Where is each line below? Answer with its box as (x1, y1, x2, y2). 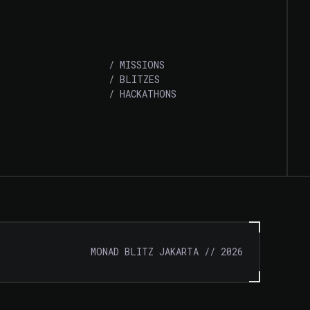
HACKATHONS (119, 86, 176, 100)
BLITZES (119, 72, 160, 86)
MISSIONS (119, 57, 165, 71)
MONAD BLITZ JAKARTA (90, 245, 199, 258)
